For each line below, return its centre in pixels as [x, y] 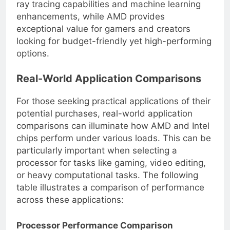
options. [33, 61]
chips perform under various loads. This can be [114, 147]
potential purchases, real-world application [104, 122]
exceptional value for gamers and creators [103, 37]
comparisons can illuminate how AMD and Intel [113, 134]
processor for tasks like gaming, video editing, [111, 171]
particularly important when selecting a [97, 159]
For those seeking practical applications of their [113, 110]
